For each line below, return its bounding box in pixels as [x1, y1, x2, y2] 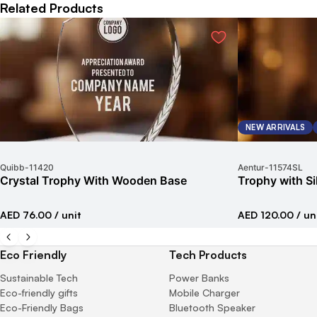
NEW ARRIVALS [246, 122, 305, 132]
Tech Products [169, 247, 247, 262]
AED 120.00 [238, 208, 294, 221]
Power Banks [169, 271, 229, 284]
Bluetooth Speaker [169, 301, 255, 313]
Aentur [238, 161, 265, 173]
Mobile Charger [169, 286, 240, 299]
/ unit [52, 208, 81, 221]
